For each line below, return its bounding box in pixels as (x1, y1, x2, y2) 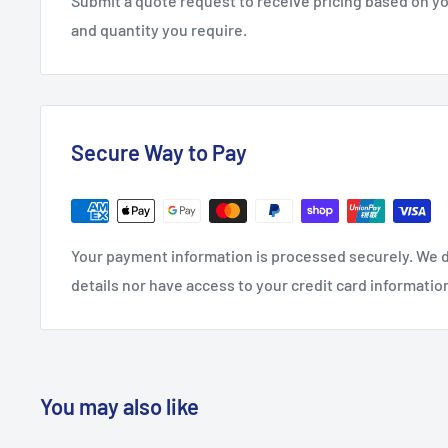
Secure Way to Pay (71, 138, 247, 165)
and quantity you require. (71, 19, 247, 39)
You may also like (40, 392, 199, 419)
